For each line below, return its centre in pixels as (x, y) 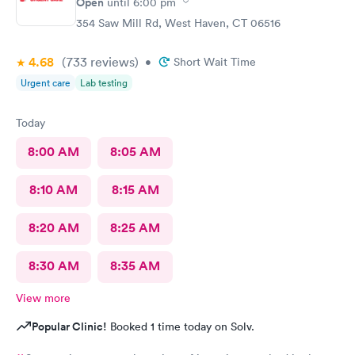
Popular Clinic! (69, 326)
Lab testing (104, 82)
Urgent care (46, 82)
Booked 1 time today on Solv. (181, 326)
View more (43, 298)
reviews (111, 61)
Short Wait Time (215, 61)
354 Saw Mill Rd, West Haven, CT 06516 (178, 23)
